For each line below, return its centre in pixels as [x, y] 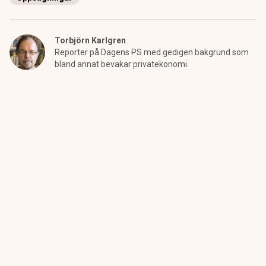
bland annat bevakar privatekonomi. [122, 64]
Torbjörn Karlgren [90, 40]
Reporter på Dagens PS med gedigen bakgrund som [152, 52]
